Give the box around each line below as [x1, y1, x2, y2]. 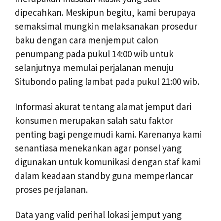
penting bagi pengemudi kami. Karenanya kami [15, 128, 202, 140]
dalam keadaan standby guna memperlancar [15, 169, 193, 182]
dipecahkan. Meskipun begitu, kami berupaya [15, 6, 195, 19]
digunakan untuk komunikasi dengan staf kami [15, 155, 201, 168]
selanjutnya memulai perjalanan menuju [15, 62, 174, 74]
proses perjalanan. [15, 183, 88, 195]
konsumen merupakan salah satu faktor [15, 114, 173, 126]
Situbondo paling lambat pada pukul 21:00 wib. [15, 75, 199, 88]
